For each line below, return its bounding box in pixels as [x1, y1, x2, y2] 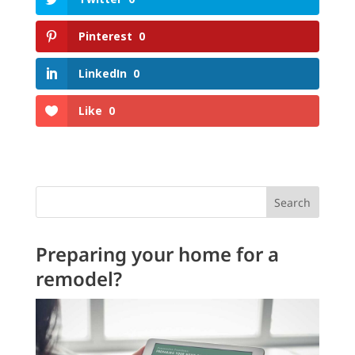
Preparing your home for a [35, 241, 279, 268]
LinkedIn [78, 66, 127, 82]
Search [274, 195, 311, 211]
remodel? [35, 265, 122, 292]
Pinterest [78, 29, 132, 44]
